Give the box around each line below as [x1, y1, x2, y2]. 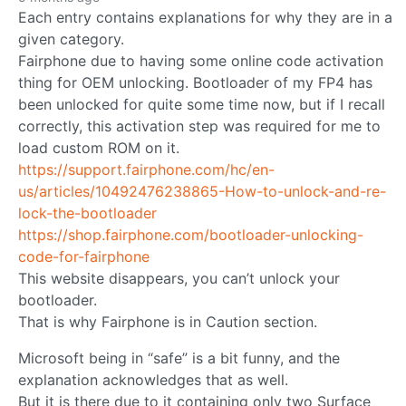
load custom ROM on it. [18, 139, 179, 158]
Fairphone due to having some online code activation [18, 52, 383, 71]
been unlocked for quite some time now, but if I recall [18, 95, 385, 114]
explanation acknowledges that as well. [18, 371, 288, 390]
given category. [18, 30, 124, 49]
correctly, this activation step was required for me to [18, 117, 381, 136]
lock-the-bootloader [18, 204, 157, 223]
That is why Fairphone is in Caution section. [18, 313, 317, 332]
